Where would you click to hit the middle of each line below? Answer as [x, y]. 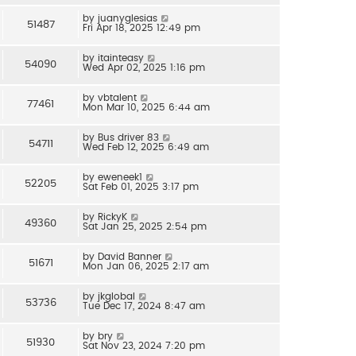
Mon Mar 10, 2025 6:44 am [146, 107]
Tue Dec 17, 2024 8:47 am [144, 306]
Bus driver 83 [128, 137]
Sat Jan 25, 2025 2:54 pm [145, 226]
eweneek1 [120, 177]
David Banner [130, 256]
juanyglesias [128, 18]
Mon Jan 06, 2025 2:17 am [146, 266]
